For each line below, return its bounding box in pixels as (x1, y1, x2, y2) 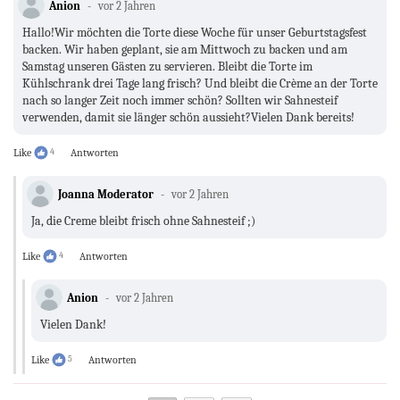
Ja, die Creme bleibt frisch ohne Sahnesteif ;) (31, 213, 255, 229)
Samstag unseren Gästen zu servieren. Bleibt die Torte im (22, 59, 312, 75)
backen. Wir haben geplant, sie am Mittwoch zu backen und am (22, 42, 347, 58)
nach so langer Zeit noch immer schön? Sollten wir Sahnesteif (22, 93, 337, 109)
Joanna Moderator (58, 187, 154, 202)
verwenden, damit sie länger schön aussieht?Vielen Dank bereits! (22, 110, 354, 126)
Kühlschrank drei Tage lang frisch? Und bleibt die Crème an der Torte (22, 76, 378, 92)
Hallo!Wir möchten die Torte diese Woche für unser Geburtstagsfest (22, 25, 367, 41)
